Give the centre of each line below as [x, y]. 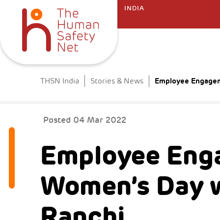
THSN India [60, 81]
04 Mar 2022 [100, 120]
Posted [58, 120]
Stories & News [117, 81]
